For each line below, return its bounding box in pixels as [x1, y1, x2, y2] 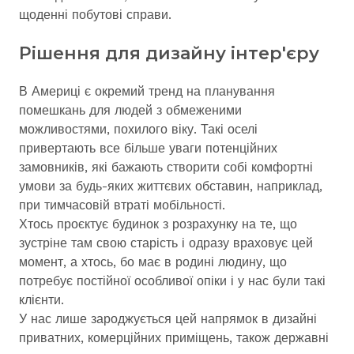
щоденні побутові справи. [19, 7, 175, 22]
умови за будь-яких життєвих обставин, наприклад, [19, 179, 322, 194]
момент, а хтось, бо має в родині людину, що [19, 254, 287, 269]
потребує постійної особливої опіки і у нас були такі [19, 273, 326, 288]
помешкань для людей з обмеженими [19, 103, 242, 118]
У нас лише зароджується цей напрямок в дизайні [19, 311, 317, 326]
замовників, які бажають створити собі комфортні [19, 160, 313, 175]
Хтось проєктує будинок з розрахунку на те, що [19, 217, 297, 232]
